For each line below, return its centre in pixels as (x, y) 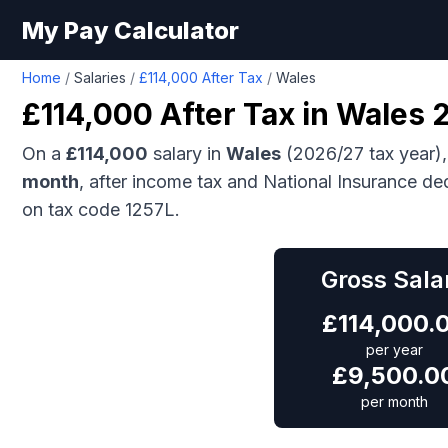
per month (394, 401)
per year (394, 349)
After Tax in (244, 114)
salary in (187, 153)
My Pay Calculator (130, 30)
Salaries (100, 77)
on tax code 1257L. (101, 209)
